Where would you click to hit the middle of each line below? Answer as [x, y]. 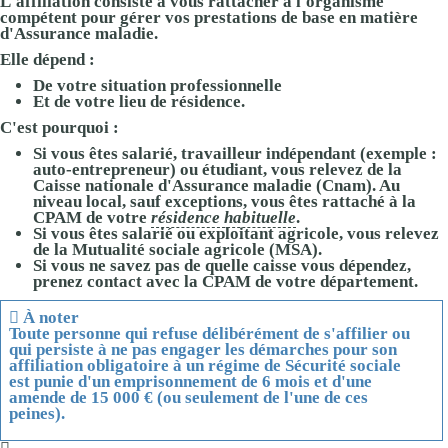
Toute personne [67, 333]
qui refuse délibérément [212, 333]
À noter [51, 317]
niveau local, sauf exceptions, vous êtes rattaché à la [224, 202]
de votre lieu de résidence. [147, 102]
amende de [50, 397]
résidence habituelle [223, 218]
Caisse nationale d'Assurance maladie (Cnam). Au [216, 186]
